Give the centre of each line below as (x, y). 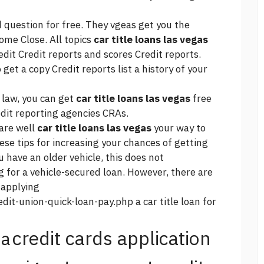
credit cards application (112, 238)
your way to (179, 128)
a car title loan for (175, 202)
